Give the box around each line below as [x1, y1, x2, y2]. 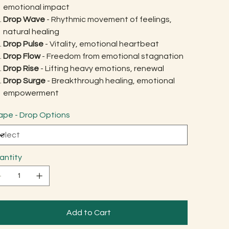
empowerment [3, 88, 59, 97]
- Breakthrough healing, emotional [45, 76, 175, 85]
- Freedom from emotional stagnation [40, 52, 184, 60]
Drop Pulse [3, 39, 43, 48]
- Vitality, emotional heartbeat [43, 39, 159, 48]
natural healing [3, 27, 59, 36]
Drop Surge [3, 76, 45, 85]
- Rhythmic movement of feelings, [46, 15, 172, 24]
